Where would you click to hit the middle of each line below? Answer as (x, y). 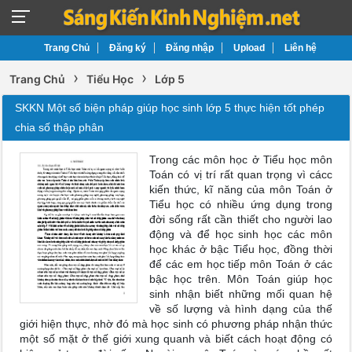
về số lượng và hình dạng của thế (241, 309)
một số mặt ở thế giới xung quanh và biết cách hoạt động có (176, 339)
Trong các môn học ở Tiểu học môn (241, 159)
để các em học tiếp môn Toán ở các (241, 264)
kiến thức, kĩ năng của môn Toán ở (241, 189)
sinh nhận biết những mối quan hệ (241, 294)
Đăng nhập (189, 48)
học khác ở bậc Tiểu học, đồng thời (241, 249)
